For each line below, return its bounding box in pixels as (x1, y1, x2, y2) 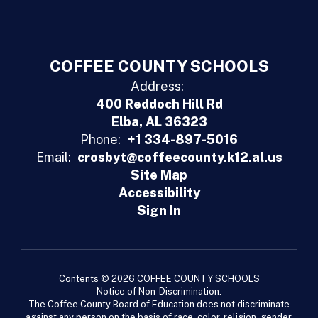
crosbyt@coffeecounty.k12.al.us (77, 149, 283, 165)
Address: (131, 78, 184, 94)
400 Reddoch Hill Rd (95, 96, 223, 111)
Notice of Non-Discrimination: (97, 285, 221, 297)
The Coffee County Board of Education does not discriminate (28, 298, 290, 309)
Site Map (131, 167, 187, 182)
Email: (35, 149, 71, 165)
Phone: (80, 131, 121, 147)
